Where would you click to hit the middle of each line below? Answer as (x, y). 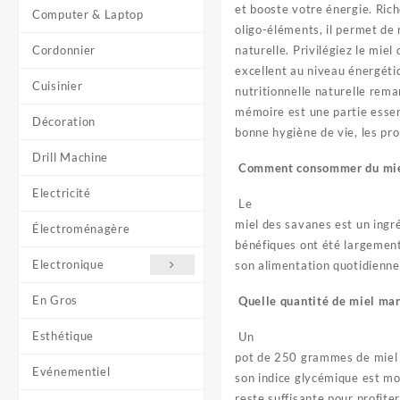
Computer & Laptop (88, 14)
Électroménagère (81, 229)
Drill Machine (71, 157)
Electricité (62, 193)
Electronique (68, 264)
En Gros (55, 300)
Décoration (64, 121)
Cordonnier (64, 50)
